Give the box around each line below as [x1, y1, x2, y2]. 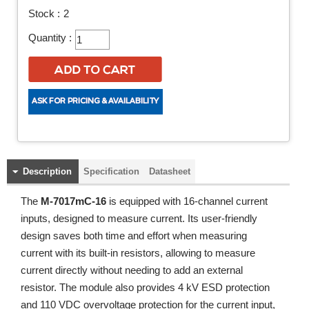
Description [23, 166, 72, 177]
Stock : [28, 8, 60, 19]
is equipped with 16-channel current [106, 195, 268, 207]
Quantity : [28, 32, 72, 43]
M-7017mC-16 [41, 195, 106, 207]
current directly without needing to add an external [21, 264, 243, 276]
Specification [83, 166, 139, 177]
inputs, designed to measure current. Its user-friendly [21, 212, 257, 224]
